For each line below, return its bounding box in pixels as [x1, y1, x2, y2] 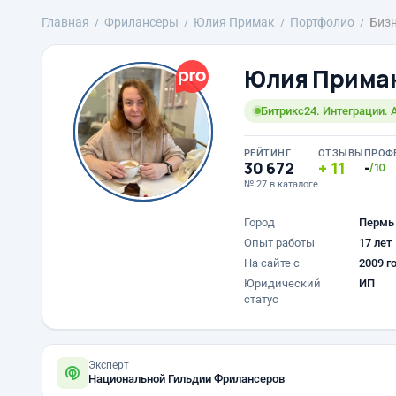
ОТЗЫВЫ [318, 148, 364, 159]
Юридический [244, 277, 321, 290]
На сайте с [244, 256, 300, 270]
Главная [42, 15, 89, 29]
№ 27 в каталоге [244, 179, 318, 190]
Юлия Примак [194, 15, 275, 29]
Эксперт [88, 359, 129, 371]
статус [244, 293, 278, 306]
